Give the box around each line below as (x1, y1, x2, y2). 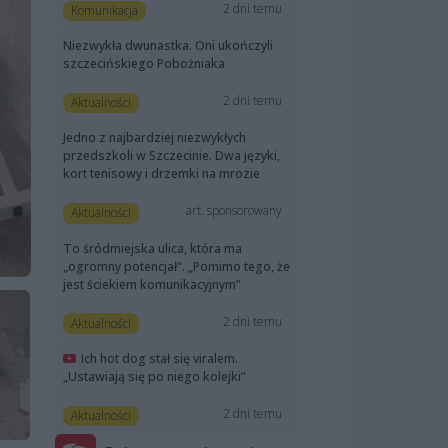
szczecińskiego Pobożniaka (63, 55, 225, 73)
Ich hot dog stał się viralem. (81, 349, 238, 367)
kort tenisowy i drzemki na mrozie (63, 165, 260, 183)
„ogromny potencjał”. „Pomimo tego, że (63, 257, 290, 275)
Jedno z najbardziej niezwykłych (63, 129, 246, 147)
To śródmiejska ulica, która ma (63, 239, 242, 257)
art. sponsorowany (186, 202, 283, 220)
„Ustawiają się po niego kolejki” (63, 367, 246, 385)
